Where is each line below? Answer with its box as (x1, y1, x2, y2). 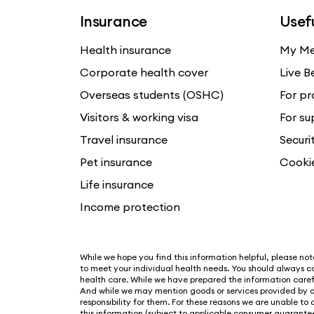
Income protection (80, 199, 180, 214)
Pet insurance (80, 154, 152, 169)
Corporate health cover (80, 64, 208, 79)
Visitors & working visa (80, 109, 198, 124)
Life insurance (80, 177, 153, 191)
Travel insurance (80, 132, 168, 146)
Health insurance (80, 42, 171, 57)
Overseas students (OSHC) (80, 87, 224, 102)
